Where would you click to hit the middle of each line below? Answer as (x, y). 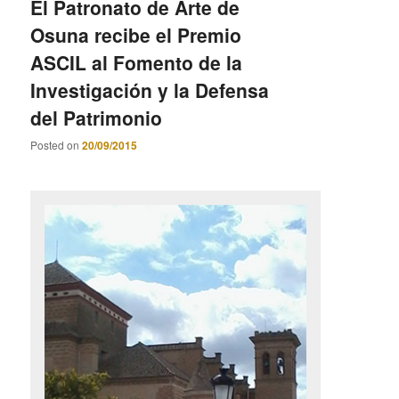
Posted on (57, 145)
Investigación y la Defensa (150, 90)
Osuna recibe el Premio (136, 34)
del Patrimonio (97, 117)
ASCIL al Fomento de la (137, 62)
